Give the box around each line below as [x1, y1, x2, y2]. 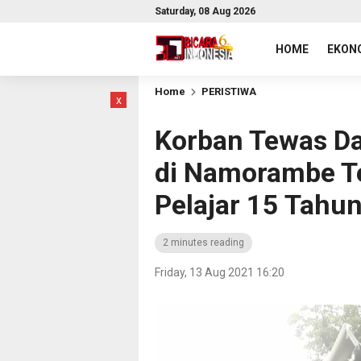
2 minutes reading [163, 237, 244, 248]
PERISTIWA [201, 85, 256, 98]
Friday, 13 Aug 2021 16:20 [155, 266, 284, 279]
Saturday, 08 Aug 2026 [155, 6, 255, 17]
